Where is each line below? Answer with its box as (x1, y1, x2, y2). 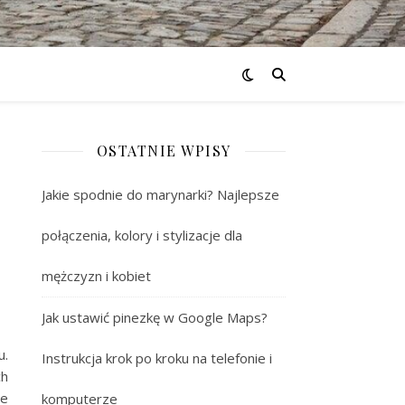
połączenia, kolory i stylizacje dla (42, 226, 242, 244)
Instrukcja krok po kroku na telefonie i (42, 349, 272, 367)
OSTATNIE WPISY (96, 141, 231, 160)
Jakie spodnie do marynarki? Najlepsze (42, 185, 279, 203)
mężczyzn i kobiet (42, 267, 151, 285)
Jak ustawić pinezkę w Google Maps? (42, 308, 268, 326)
